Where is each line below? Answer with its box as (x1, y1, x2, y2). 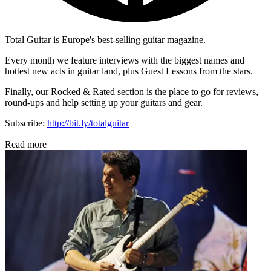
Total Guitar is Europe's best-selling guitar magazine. (5, 34, 206, 45)
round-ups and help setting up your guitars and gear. (5, 97, 203, 108)
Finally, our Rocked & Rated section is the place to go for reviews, (5, 87, 258, 97)
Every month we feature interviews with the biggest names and (5, 55, 244, 66)
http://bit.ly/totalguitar (47, 118, 129, 129)
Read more (5, 139, 47, 150)
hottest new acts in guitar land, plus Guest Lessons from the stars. (5, 66, 253, 77)
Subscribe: (5, 118, 47, 129)
